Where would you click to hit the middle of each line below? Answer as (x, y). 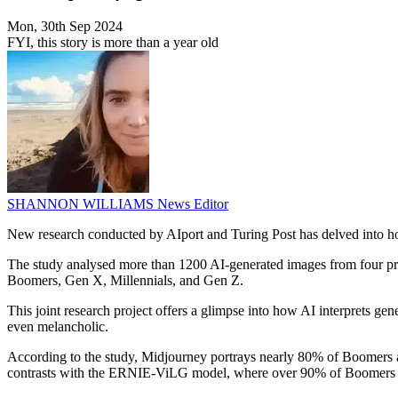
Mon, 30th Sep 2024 (65, 27)
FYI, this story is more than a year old (113, 43)
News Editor (193, 204)
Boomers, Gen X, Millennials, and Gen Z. (125, 281)
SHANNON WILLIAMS (82, 204)
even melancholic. (58, 327)
